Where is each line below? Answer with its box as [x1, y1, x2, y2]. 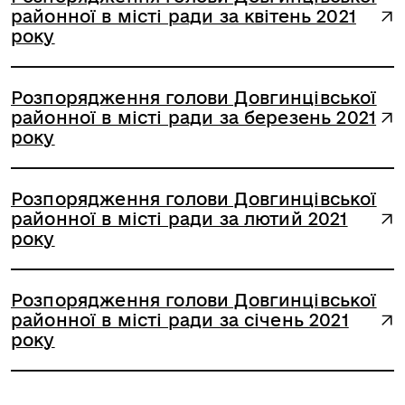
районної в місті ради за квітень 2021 [11, 6, 356, 26]
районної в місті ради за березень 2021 [11, 108, 377, 127]
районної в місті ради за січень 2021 [11, 310, 349, 330]
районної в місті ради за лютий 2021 [11, 209, 348, 229]
